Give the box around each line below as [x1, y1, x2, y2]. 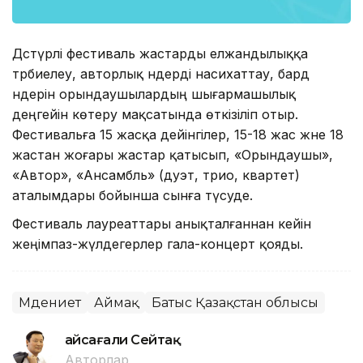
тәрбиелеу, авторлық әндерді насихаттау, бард [12, 65, 310, 82]
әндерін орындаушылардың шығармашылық [12, 85, 296, 102]
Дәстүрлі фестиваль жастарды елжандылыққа [12, 45, 308, 62]
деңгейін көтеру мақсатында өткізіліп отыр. [12, 105, 298, 122]
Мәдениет [19, 294, 81, 310]
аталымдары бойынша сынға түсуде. [12, 186, 253, 203]
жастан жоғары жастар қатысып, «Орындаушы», [12, 146, 333, 163]
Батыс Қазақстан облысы [152, 294, 318, 310]
